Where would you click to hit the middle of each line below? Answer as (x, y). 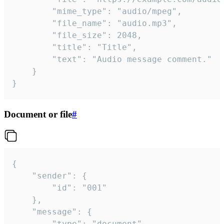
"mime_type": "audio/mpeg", (32, 11)
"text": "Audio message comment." (32, 59)
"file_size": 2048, (32, 35)
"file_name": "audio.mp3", (32, 23)
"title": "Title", (32, 47)
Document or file (38, 114)
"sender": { (22, 176)
